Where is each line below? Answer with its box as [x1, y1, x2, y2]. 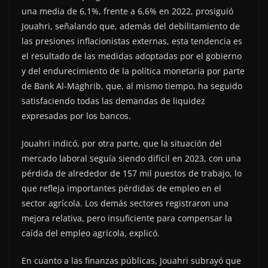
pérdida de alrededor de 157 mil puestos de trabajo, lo [22, 167, 242, 179]
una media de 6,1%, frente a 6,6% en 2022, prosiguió [22, 5, 233, 17]
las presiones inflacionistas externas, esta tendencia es [22, 35, 242, 47]
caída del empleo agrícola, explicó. [22, 227, 160, 239]
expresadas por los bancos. [22, 109, 131, 121]
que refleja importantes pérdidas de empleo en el [22, 182, 221, 194]
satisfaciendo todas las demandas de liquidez [22, 95, 205, 106]
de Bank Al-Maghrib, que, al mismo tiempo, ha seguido [22, 80, 242, 92]
